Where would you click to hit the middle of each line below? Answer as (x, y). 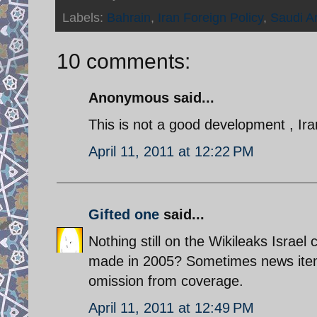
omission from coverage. (166, 281)
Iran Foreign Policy (211, 17)
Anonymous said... (151, 97)
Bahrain (129, 17)
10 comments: (123, 61)
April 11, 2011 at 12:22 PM (171, 151)
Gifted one (124, 214)
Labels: (85, 17)
